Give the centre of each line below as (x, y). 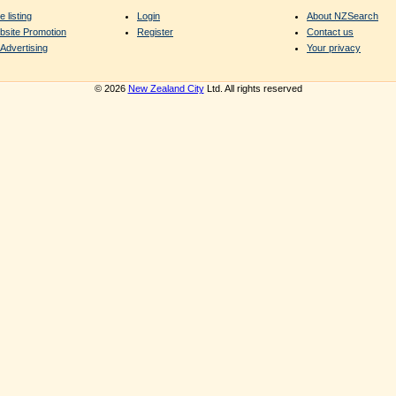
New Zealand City (166, 88)
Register (155, 31)
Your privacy (334, 47)
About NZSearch (343, 15)
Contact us (330, 31)
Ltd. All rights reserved (253, 88)
